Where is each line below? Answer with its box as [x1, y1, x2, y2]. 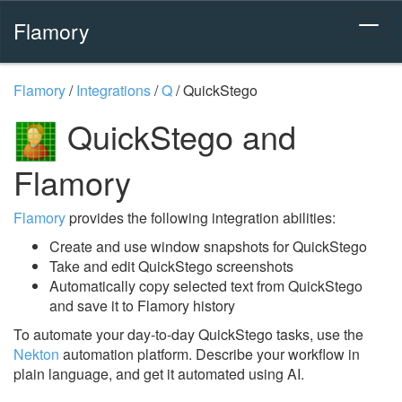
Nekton [13, 343, 59, 364]
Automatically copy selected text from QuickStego [49, 275, 363, 296]
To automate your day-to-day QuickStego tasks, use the [13, 323, 363, 345]
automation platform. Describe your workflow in [59, 343, 360, 364]
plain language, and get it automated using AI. [13, 363, 304, 384]
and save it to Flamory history [49, 294, 235, 316]
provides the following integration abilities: [66, 206, 336, 228]
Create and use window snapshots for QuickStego [49, 235, 367, 257]
